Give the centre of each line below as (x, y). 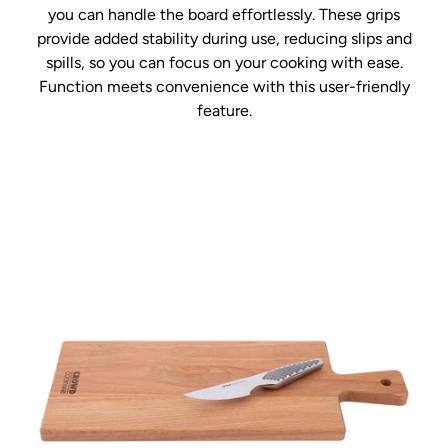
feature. (224, 110)
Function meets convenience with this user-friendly (224, 86)
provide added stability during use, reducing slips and (224, 38)
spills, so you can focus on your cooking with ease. (224, 62)
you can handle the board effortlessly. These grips (224, 14)
